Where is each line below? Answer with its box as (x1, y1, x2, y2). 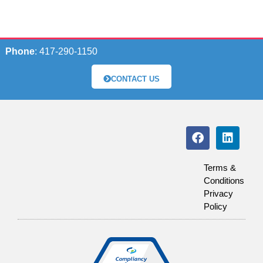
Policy (204, 201, 228, 212)
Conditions (204, 176, 245, 186)
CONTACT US (111, 75, 160, 84)
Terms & (204, 163, 237, 173)
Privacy (204, 188, 234, 199)
